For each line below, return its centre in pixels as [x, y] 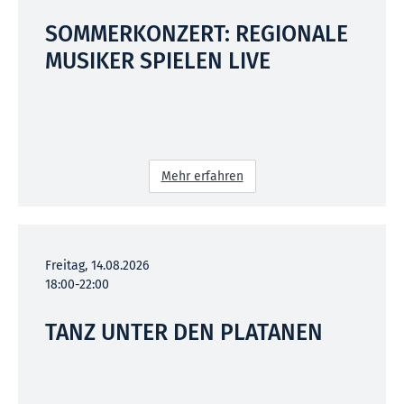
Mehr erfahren [202, 176]
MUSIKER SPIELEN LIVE [158, 61]
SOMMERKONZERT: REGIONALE [197, 34]
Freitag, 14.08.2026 [97, 265]
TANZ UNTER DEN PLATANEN [184, 332]
